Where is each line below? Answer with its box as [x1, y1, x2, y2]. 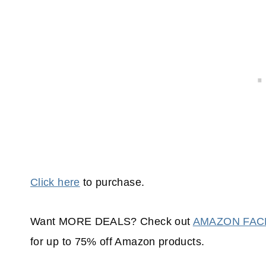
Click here [30, 176, 80, 189]
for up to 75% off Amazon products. [30, 236, 205, 248]
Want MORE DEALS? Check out [30, 216, 193, 228]
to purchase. [80, 176, 148, 189]
